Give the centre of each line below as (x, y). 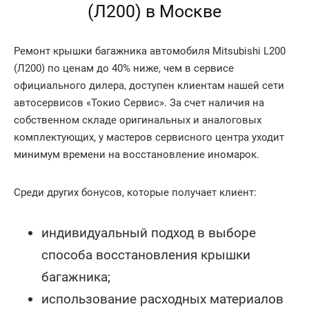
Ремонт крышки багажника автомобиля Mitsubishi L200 (150, 51)
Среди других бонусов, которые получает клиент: (135, 192)
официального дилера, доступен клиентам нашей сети (149, 86)
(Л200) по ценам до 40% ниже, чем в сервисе (124, 68)
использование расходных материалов (162, 299)
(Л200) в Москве (154, 11)
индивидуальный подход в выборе (149, 233)
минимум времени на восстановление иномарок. (137, 154)
